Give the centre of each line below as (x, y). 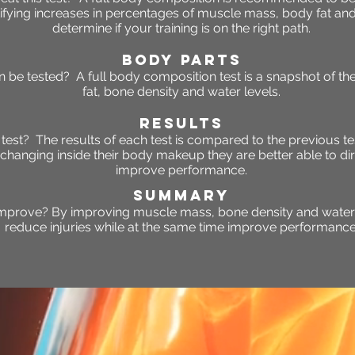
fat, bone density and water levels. (181, 92)
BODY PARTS (181, 60)
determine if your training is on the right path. (181, 29)
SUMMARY (181, 196)
